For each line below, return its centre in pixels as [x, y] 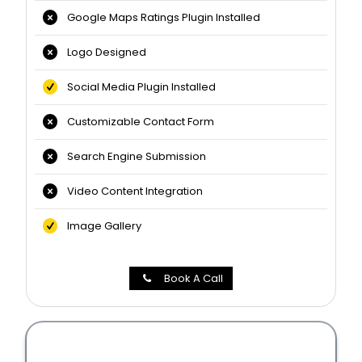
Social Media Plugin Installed [137, 87]
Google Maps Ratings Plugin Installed [159, 18]
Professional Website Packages [181, 347]
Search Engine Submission [132, 157]
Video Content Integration [130, 192]
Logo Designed [102, 53]
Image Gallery [100, 226]
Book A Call [193, 279]
